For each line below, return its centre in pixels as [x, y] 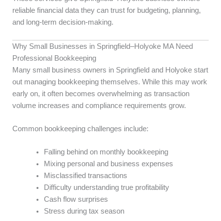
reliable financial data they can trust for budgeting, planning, [107, 11]
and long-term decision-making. [63, 22]
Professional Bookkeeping [54, 58]
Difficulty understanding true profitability [106, 188]
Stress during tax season [84, 211]
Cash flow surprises [76, 200]
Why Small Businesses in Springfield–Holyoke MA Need [103, 46]
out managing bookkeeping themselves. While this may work [110, 82]
